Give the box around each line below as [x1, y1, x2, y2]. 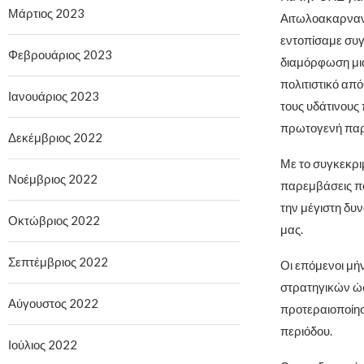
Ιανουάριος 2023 [8, 88, 99, 103]
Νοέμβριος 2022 [8, 171, 97, 186]
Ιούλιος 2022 [8, 336, 77, 352]
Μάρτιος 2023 [8, 5, 84, 20]
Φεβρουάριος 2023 [8, 46, 112, 62]
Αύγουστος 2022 [8, 295, 98, 310]
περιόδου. [279, 323, 335, 338]
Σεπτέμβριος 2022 [8, 253, 108, 269]
